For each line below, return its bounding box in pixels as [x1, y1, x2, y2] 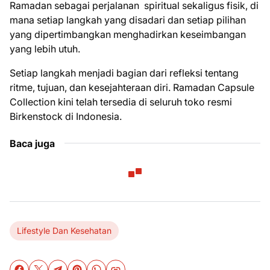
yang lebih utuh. [10, 42, 83, 55]
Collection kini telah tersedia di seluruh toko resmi [10, 95, 232, 108]
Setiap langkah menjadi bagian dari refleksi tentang [10, 66, 239, 79]
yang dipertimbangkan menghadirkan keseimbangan [10, 28, 246, 40]
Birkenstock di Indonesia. [10, 110, 122, 122]
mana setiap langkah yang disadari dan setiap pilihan [10, 13, 246, 26]
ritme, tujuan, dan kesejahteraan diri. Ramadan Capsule [10, 81, 254, 93]
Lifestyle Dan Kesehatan [17, 225, 111, 236]
